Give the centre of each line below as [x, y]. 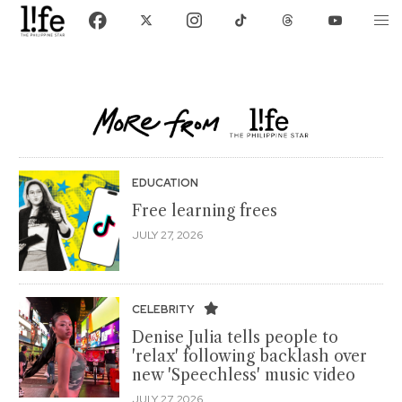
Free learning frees [205, 210]
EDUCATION [166, 183]
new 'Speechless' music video [244, 375]
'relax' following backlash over [249, 356]
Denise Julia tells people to [235, 337]
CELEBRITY [165, 309]
